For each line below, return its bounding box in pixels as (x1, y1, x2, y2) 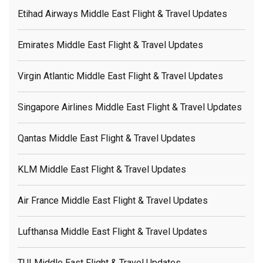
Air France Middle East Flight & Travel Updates (18, 194, 208, 206)
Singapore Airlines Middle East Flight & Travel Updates (18, 101, 242, 113)
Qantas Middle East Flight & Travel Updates (18, 132, 195, 144)
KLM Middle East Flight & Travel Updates (18, 163, 186, 175)
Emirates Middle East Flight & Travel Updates (18, 39, 203, 50)
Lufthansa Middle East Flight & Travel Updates (18, 225, 207, 237)
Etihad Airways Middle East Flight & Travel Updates (18, 8, 227, 19)
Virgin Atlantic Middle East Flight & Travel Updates (18, 70, 223, 82)
